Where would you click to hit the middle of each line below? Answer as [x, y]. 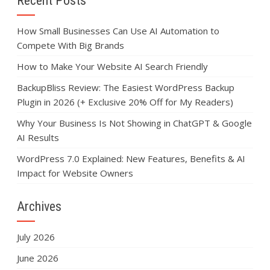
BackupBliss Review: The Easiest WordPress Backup [126, 87]
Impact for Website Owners [75, 173]
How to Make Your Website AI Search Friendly [113, 66]
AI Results [38, 137]
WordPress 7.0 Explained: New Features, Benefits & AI [131, 158]
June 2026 [38, 258]
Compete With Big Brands [71, 45]
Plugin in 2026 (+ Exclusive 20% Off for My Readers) [125, 102]
